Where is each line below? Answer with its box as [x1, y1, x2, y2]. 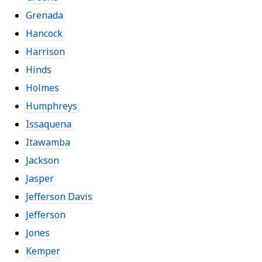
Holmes [26, 81, 59, 94]
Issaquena [26, 117, 71, 130]
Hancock [26, 26, 63, 40]
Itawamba [26, 135, 70, 149]
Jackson [26, 153, 59, 167]
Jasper [26, 171, 54, 185]
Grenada [26, 8, 63, 22]
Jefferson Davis [26, 189, 92, 203]
